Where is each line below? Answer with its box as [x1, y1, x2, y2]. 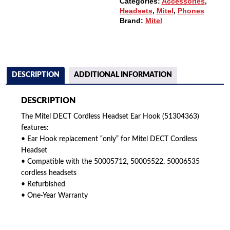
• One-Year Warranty [21, 192, 88, 200]
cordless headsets [21, 169, 77, 177]
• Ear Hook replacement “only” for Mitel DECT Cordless [21, 136, 198, 143]
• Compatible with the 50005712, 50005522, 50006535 [21, 158, 200, 166]
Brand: [119, 16, 145, 25]
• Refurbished [21, 181, 66, 188]
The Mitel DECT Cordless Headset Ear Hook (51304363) [21, 113, 200, 121]
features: [21, 124, 49, 132]
